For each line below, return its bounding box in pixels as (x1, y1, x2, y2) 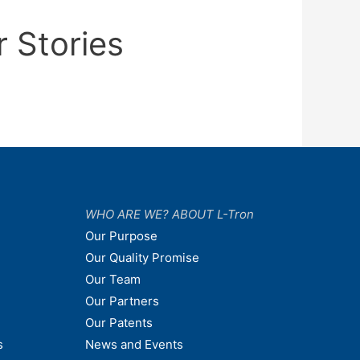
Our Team (85, 272, 141, 288)
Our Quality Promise (85, 250, 199, 266)
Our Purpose (85, 228, 157, 244)
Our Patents (85, 315, 153, 331)
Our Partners (85, 293, 159, 309)
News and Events (85, 337, 183, 353)
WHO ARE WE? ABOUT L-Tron (85, 207, 254, 223)
